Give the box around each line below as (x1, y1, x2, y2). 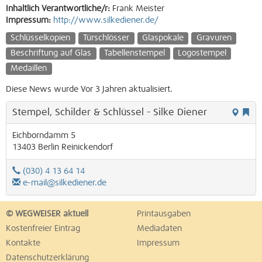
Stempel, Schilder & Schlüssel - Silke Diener (12, 107, 207, 117)
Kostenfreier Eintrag (6, 225, 80, 233)
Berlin (38, 143, 59, 151)
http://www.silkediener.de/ (53, 16, 158, 25)
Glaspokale (142, 33, 184, 42)
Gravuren (196, 33, 232, 42)
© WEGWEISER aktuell (6, 210, 88, 218)
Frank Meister (112, 5, 164, 13)
